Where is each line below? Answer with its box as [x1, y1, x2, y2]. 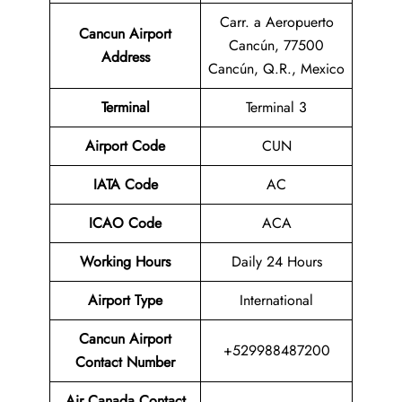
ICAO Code [89, 213, 162, 234]
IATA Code [92, 174, 158, 196]
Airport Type [88, 290, 162, 311]
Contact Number [75, 352, 175, 373]
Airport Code [85, 135, 165, 157]
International [240, 290, 313, 311]
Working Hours [80, 251, 170, 273]
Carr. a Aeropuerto [219, 12, 334, 33]
